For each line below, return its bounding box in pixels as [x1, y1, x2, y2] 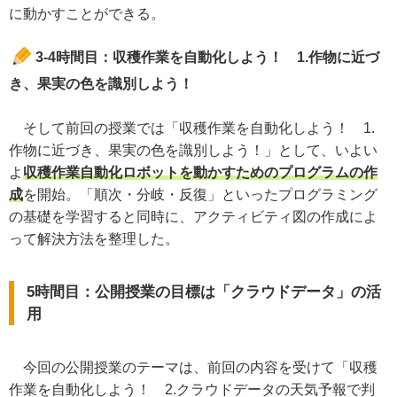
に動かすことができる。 [9, 6, 165, 21]
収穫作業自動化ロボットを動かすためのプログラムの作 [23, 165, 378, 180]
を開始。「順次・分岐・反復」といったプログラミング [23, 187, 378, 202]
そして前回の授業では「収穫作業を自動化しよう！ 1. [9, 121, 375, 136]
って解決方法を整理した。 [9, 231, 179, 246]
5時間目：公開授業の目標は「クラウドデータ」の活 [27, 284, 381, 300]
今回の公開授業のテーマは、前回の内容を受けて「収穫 [9, 360, 378, 375]
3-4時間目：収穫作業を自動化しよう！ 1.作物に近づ [35, 50, 379, 65]
